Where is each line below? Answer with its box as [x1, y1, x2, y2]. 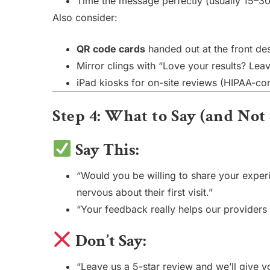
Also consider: [52, 11, 118, 24]
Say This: [71, 139, 139, 162]
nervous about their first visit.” [77, 186, 213, 199]
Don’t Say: [71, 230, 146, 253]
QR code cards [77, 43, 145, 55]
